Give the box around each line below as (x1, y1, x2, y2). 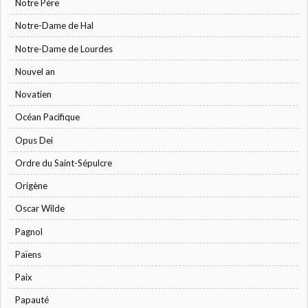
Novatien (15, 89, 52, 100)
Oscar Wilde (15, 203, 65, 214)
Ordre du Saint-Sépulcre (15, 157, 113, 168)
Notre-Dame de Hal (15, 20, 94, 32)
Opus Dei (15, 134, 54, 146)
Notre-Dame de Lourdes (15, 43, 113, 54)
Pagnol (15, 225, 43, 237)
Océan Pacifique (15, 111, 80, 123)
